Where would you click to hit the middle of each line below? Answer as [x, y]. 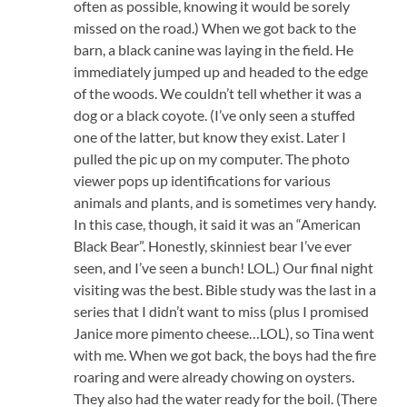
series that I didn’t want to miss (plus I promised [222, 312]
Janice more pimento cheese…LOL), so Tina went [224, 333]
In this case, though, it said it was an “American [218, 224]
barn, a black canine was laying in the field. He [214, 50]
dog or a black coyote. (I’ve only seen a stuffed [215, 115]
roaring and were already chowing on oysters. [214, 377]
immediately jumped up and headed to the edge [221, 72]
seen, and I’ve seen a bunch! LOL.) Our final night [224, 268]
